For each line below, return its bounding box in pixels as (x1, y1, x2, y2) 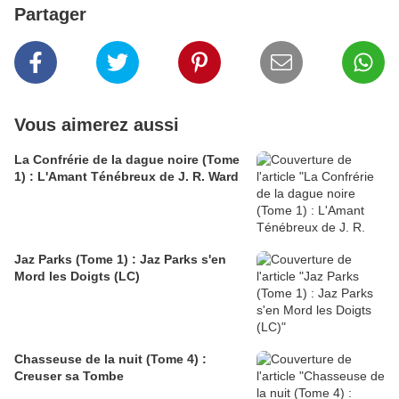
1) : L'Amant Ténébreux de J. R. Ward (14, 169, 239, 184)
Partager (14, 4, 86, 25)
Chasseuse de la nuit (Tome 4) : (14, 352, 207, 367)
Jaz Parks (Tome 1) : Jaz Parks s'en (14, 252, 226, 267)
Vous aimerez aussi (14, 115, 179, 135)
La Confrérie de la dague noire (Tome (14, 152, 240, 167)
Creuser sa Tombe (14, 369, 124, 384)
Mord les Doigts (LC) (14, 269, 140, 284)
